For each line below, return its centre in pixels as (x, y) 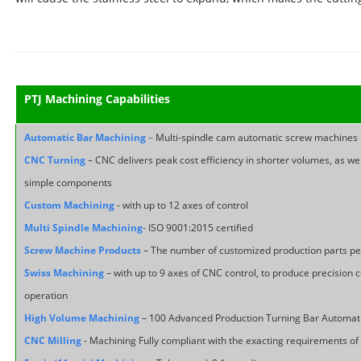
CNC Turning (56, 160)
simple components (68, 182)
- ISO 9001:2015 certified (198, 227)
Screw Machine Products (83, 250)
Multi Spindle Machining (83, 227)
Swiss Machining (65, 272)
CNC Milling (53, 340)
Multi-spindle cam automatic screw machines (257, 137)
